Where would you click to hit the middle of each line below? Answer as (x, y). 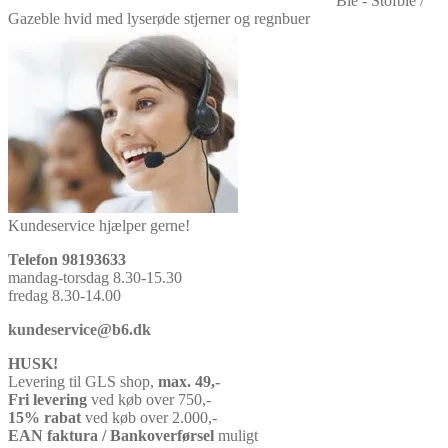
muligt (236, 436)
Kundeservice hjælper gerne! (99, 226)
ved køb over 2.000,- (149, 418)
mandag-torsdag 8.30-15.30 (95, 278)
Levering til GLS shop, (83, 382)
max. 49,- (189, 382)
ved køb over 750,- (149, 400)
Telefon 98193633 (67, 260)
